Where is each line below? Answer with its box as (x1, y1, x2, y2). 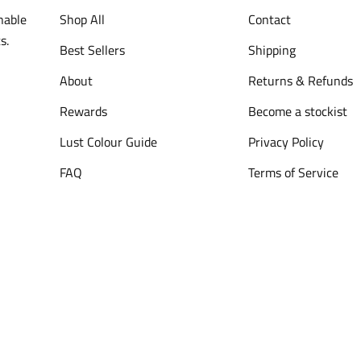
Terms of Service (247, 163, 338, 182)
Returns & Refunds (247, 71, 353, 90)
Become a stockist (247, 102, 347, 121)
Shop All (60, 10, 106, 29)
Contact (247, 10, 291, 29)
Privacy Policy (247, 132, 324, 151)
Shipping (247, 40, 296, 60)
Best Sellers (60, 40, 126, 60)
